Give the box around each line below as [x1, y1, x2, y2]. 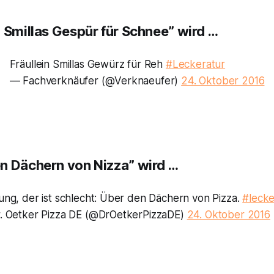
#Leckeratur [165, 58, 226, 71]
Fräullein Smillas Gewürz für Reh [9, 58, 166, 71]
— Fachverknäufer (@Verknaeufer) [9, 75, 182, 87]
